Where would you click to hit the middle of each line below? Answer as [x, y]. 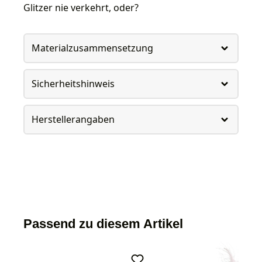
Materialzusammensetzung [92, 48]
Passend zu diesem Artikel [103, 223]
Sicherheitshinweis [73, 84]
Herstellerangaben [73, 120]
